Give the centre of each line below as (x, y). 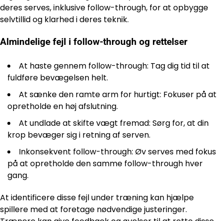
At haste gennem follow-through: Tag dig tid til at (114, 66)
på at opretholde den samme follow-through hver (105, 164)
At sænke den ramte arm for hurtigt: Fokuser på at (118, 95)
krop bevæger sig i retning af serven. (79, 135)
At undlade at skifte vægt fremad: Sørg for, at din (114, 123)
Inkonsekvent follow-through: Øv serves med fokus (117, 152)
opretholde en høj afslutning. (63, 107)
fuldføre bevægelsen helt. (58, 78)
